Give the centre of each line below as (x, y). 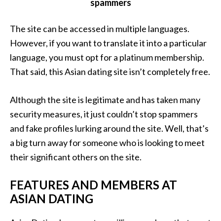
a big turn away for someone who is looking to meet (107, 142)
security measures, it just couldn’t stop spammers (104, 114)
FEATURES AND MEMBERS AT (93, 184)
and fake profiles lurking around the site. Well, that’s (109, 128)
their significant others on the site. (76, 157)
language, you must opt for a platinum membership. (107, 57)
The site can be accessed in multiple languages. (100, 28)
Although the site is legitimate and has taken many (105, 99)
